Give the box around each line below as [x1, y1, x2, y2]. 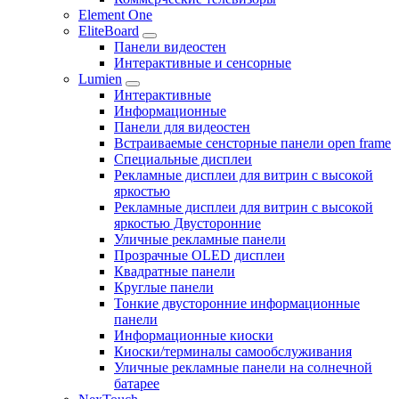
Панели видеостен [114, 39, 226, 55]
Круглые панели [114, 280, 214, 296]
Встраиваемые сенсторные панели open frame [114, 135, 391, 151]
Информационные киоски [114, 328, 273, 344]
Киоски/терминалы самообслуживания [114, 344, 352, 360]
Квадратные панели [114, 264, 235, 280]
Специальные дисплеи [114, 151, 252, 167]
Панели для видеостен [114, 119, 250, 135]
